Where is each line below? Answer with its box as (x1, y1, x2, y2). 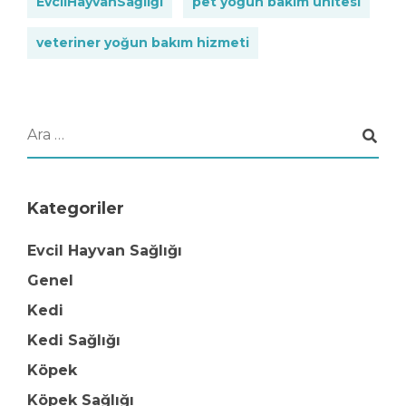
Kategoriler (27, 198, 124, 218)
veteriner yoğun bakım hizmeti (36, 34, 249, 51)
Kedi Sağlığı (27, 332, 121, 349)
